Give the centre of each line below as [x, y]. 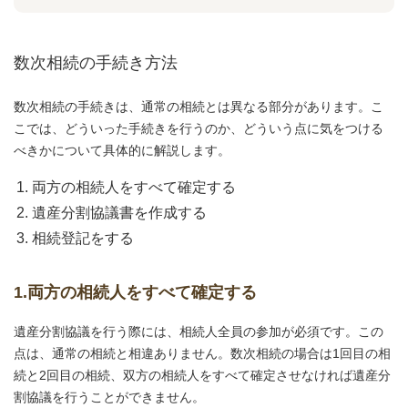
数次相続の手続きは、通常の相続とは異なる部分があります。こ [199, 107]
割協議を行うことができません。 [109, 397]
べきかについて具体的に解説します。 [122, 150]
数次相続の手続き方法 [96, 63]
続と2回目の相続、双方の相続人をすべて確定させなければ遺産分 [202, 375]
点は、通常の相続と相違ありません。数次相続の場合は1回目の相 [202, 353]
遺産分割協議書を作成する [119, 213]
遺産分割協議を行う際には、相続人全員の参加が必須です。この [199, 331]
